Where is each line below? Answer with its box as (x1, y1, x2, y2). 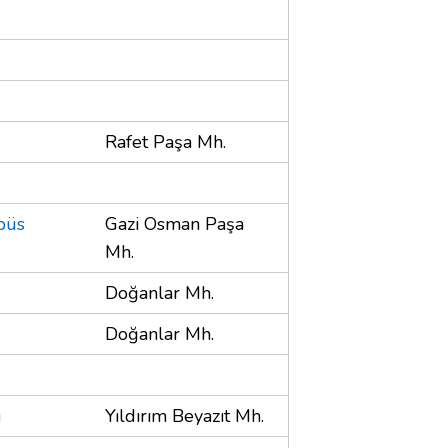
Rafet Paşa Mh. (105, 129, 226, 154)
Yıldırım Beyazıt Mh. (105, 403, 264, 428)
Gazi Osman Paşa (105, 211, 244, 236)
